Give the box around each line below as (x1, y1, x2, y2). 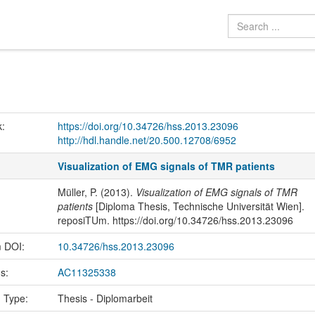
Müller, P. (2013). (57, 185, 136, 200)
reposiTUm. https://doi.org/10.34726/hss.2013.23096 (57, 213, 293, 228)
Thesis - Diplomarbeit (57, 291, 153, 306)
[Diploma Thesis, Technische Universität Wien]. (92, 199, 304, 214)
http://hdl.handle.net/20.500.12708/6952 (57, 133, 236, 148)
